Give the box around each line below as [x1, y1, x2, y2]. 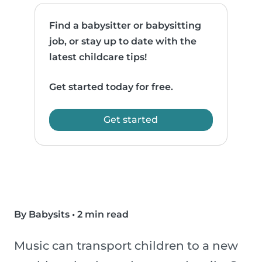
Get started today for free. [49, 81, 174, 93]
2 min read [77, 209, 129, 220]
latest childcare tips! [49, 51, 147, 63]
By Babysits [14, 209, 70, 220]
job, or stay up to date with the [49, 36, 197, 47]
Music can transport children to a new [14, 239, 238, 253]
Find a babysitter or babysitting [49, 20, 202, 32]
